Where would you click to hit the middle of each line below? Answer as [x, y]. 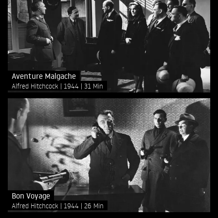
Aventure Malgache [44, 76]
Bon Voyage [31, 195]
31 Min [94, 86]
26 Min [94, 205]
